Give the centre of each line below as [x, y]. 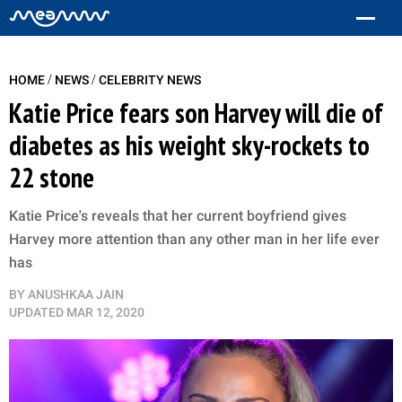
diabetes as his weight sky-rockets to [189, 145]
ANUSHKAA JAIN [76, 294]
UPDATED [36, 312]
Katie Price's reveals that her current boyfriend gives [178, 216]
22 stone [52, 177]
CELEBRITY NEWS [150, 80]
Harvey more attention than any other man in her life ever [194, 239]
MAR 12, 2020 [105, 312]
